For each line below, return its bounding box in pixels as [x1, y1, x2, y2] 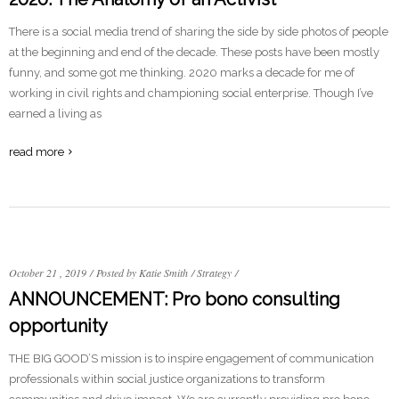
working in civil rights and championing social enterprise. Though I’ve [9, 86, 373, 100]
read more [9, 145, 64, 159]
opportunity [9, 315, 108, 337]
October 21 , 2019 [9, 265, 86, 280]
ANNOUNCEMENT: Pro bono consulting [9, 289, 340, 310]
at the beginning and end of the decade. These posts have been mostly [9, 45, 379, 59]
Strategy [197, 265, 232, 280]
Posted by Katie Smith [96, 265, 188, 280]
